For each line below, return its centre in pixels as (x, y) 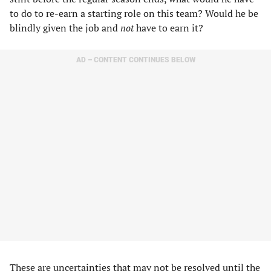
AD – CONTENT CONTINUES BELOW (135, 60)
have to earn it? (168, 28)
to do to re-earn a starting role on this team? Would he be (134, 13)
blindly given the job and (65, 28)
